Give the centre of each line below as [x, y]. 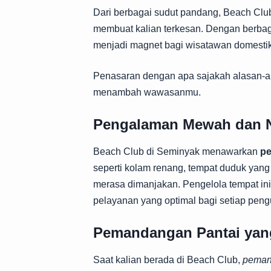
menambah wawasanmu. [147, 92]
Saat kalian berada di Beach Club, [168, 260]
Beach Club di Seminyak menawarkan [177, 152]
